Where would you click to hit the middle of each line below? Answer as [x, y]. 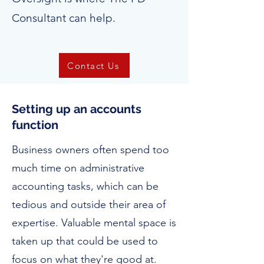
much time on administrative [78, 168]
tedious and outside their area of [89, 204]
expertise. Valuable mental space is [94, 223]
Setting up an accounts [77, 109]
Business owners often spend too [90, 150]
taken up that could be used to [85, 241]
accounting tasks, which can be [85, 186]
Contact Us [93, 65]
